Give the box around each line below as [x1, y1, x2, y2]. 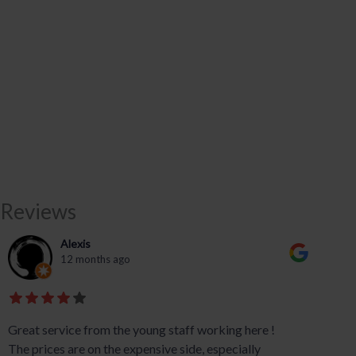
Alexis [60, 236, 91, 250]
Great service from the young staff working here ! [8, 321, 275, 337]
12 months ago [60, 252, 130, 265]
